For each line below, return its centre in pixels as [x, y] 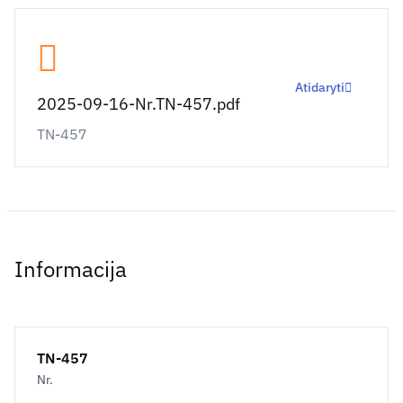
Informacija [71, 269]
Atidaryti [320, 87]
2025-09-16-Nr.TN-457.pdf [139, 104]
